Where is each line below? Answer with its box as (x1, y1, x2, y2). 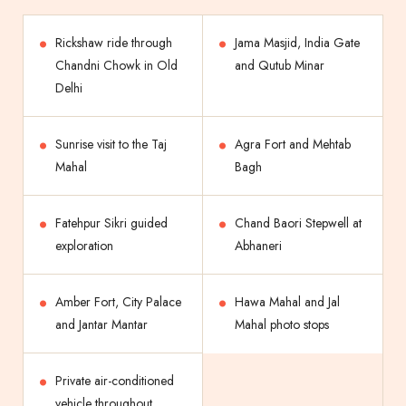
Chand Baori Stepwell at (235, 214, 362, 233)
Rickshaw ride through (55, 34, 172, 53)
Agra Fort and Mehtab (235, 135, 351, 154)
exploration (55, 237, 113, 256)
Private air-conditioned (55, 372, 174, 391)
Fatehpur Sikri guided (55, 214, 168, 233)
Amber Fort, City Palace (55, 293, 181, 312)
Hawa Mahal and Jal (235, 293, 340, 312)
